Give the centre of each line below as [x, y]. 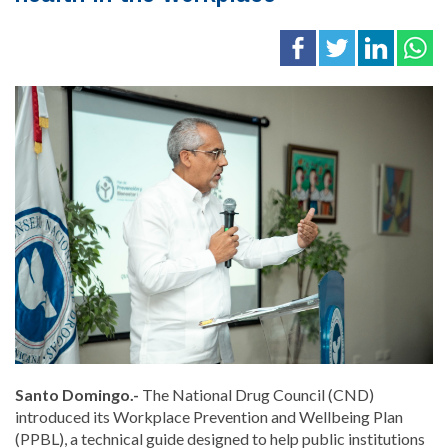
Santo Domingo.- [78, 395]
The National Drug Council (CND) [258, 395]
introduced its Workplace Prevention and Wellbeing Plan [209, 417]
